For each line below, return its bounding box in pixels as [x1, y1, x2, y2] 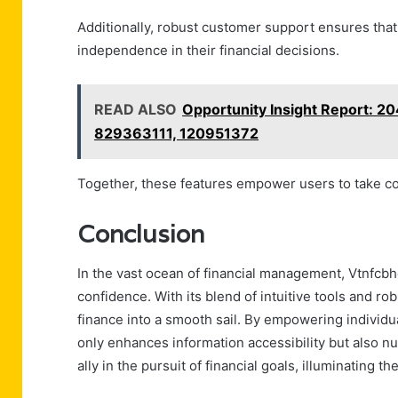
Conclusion [77, 218, 204, 250]
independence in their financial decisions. [77, 41, 339, 59]
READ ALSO [94, 99, 177, 118]
